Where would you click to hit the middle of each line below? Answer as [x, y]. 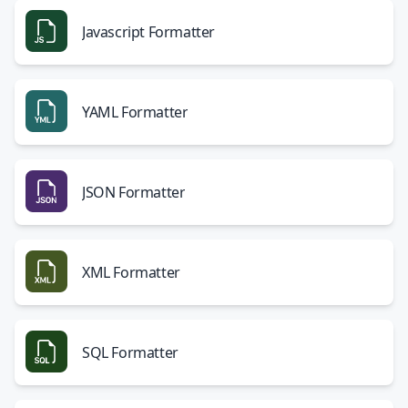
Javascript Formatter [148, 32]
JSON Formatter [134, 192]
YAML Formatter [135, 112]
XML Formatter [131, 272]
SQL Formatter [130, 352]
